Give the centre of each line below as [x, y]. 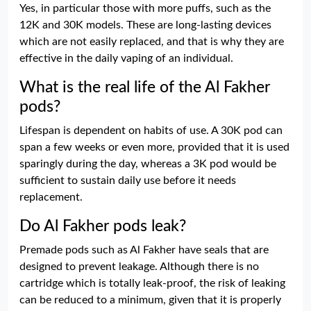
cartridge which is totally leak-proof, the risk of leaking [152, 283]
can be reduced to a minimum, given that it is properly [150, 300]
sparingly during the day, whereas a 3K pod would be [148, 164]
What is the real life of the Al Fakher [145, 87]
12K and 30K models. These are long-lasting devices [145, 25]
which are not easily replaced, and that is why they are [152, 42]
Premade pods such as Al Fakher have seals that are [144, 250]
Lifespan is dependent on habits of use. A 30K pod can [151, 131]
